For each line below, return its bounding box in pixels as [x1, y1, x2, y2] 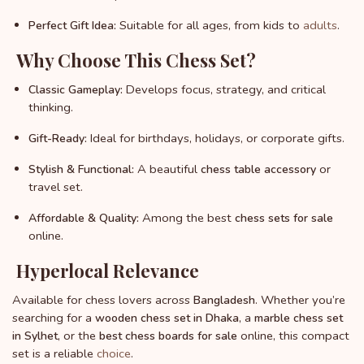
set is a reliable [12, 345, 97, 362]
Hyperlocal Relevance [12, 258, 199, 284]
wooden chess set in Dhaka [95, 310, 239, 327]
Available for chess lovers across [12, 292, 193, 309]
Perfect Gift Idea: [28, 18, 116, 34]
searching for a [12, 310, 95, 327]
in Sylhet [12, 328, 58, 344]
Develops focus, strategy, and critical [123, 81, 326, 98]
